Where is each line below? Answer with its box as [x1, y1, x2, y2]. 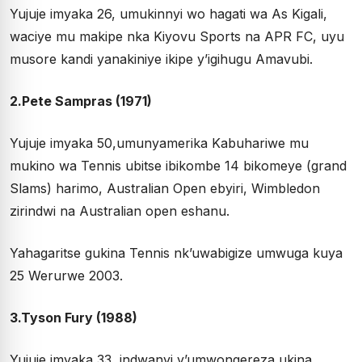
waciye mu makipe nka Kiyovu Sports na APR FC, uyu [10, 27, 344, 44]
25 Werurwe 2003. [10, 267, 123, 284]
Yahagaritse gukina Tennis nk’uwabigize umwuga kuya [10, 244, 343, 261]
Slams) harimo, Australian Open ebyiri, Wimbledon [10, 179, 320, 196]
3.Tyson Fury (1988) [10, 309, 137, 326]
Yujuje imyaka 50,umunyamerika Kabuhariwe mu [10, 134, 309, 151]
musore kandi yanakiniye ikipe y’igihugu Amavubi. [10, 50, 313, 67]
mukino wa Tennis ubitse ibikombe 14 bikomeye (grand [10, 157, 347, 174]
